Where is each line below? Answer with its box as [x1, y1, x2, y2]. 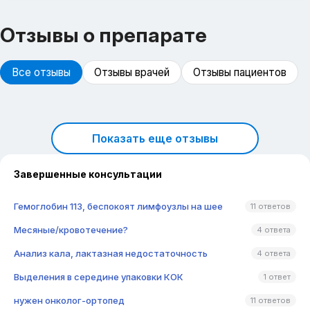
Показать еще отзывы [92, 131, 218, 145]
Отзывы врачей [94, 66, 170, 79]
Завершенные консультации [14, 168, 162, 180]
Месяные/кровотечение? [14, 224, 128, 235]
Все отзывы [12, 66, 71, 79]
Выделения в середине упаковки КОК [14, 271, 183, 282]
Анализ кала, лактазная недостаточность [14, 248, 208, 259]
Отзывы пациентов [193, 66, 286, 79]
